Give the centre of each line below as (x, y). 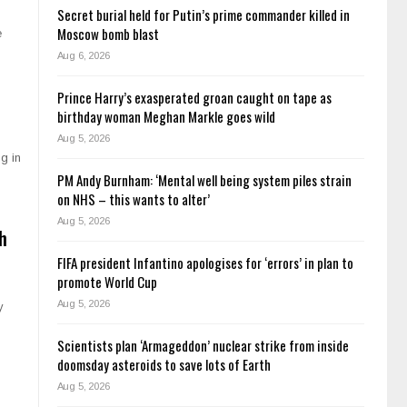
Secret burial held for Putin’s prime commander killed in (203, 15)
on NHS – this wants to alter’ (133, 199)
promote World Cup (107, 282)
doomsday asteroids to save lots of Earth (164, 365)
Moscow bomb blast (108, 34)
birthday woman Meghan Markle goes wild (166, 117)
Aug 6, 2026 (83, 56)
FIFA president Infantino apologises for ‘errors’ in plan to (205, 263)
